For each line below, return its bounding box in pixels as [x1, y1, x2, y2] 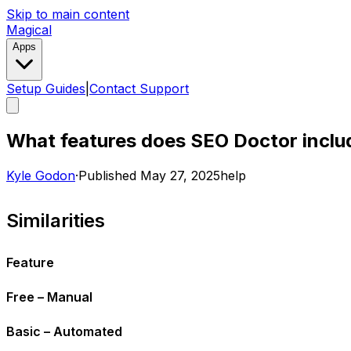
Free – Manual [6, 288, 92, 305]
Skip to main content [6, 6, 129, 22]
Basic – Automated [6, 323, 122, 339]
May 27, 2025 [140, 167, 220, 183]
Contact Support [89, 81, 189, 96]
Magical [6, 22, 52, 38]
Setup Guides [6, 81, 85, 96]
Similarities [6, 208, 105, 232]
